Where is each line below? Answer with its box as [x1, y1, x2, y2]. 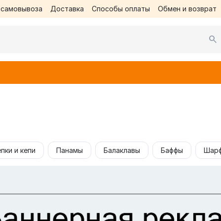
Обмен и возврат [157, 4, 217, 13]
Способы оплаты [91, 4, 150, 13]
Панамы [56, 146, 83, 154]
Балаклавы [104, 146, 140, 154]
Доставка [50, 4, 84, 13]
